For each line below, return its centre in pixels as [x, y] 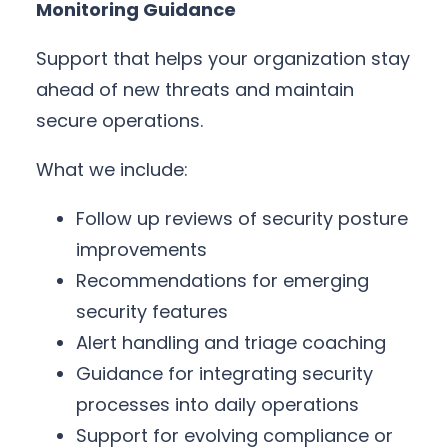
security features [152, 312]
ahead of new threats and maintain [195, 90]
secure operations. [119, 121]
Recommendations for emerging [222, 281]
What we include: [112, 170]
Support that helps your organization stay [223, 59]
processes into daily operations [217, 405]
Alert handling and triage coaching [231, 343]
